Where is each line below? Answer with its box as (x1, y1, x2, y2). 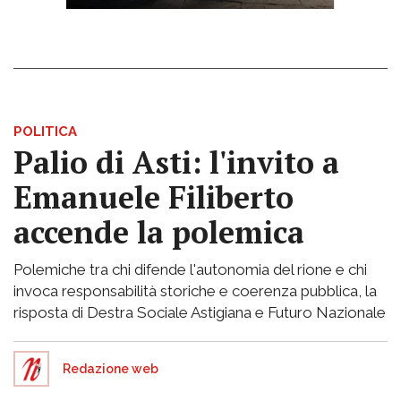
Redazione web (63, 362, 158, 377)
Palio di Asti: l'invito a (13, 142, 339, 183)
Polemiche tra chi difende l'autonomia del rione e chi (13, 260, 367, 279)
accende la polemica (13, 212, 304, 253)
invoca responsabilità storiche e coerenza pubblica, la (13, 282, 377, 301)
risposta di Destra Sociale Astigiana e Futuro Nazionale (13, 303, 386, 322)
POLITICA (13, 124, 77, 141)
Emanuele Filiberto (13, 177, 294, 218)
